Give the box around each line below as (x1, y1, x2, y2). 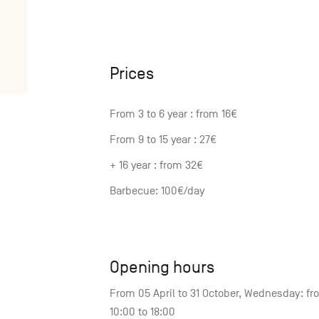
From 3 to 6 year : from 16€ (110, 108, 237, 121)
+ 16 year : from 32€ (110, 159, 203, 172)
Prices (110, 64, 154, 83)
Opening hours (110, 258, 214, 277)
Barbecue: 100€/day (110, 184, 204, 198)
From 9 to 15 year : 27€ (110, 133, 216, 147)
